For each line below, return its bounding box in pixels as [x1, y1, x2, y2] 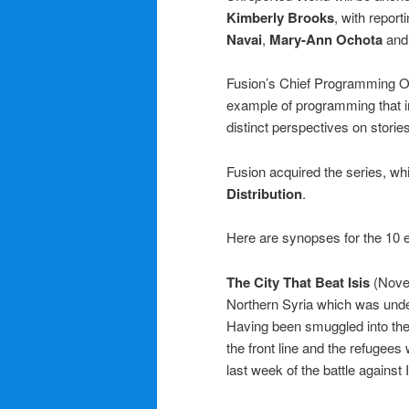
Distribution [226, 183, 302, 204]
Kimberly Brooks [226, 7, 334, 28]
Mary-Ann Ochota [269, 29, 383, 50]
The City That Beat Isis [226, 271, 373, 292]
